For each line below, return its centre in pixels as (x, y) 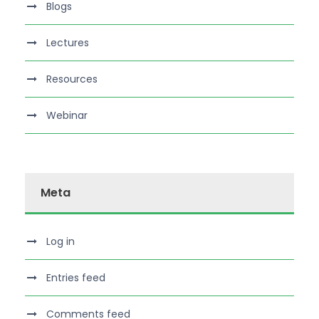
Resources (72, 79)
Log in (61, 241)
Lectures (68, 42)
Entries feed (76, 277)
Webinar (67, 115)
